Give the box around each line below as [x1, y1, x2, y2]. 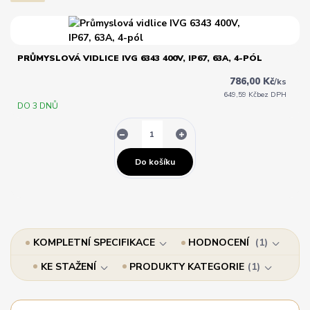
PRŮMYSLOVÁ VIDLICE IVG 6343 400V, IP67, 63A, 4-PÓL [17, 52, 262, 64]
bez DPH [257, 89, 287, 100]
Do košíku [134, 156, 175, 167]
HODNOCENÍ [188, 236, 253, 250]
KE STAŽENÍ [40, 259, 96, 273]
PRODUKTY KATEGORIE [129, 259, 245, 273]
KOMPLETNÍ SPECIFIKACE [33, 236, 155, 250]
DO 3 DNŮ [17, 100, 58, 111]
